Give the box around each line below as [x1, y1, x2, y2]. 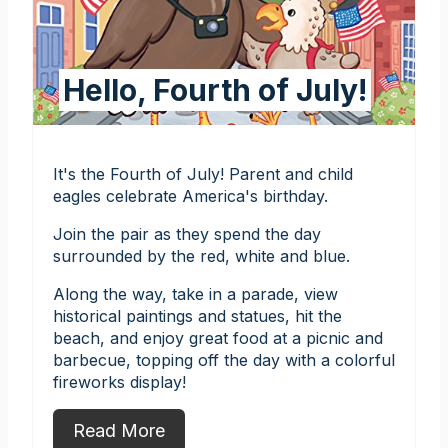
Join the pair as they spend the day [53, 223, 321, 244]
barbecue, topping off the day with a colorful [53, 349, 395, 370]
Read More [73, 419, 165, 441]
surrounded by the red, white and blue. [53, 245, 350, 266]
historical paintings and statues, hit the [53, 305, 342, 326]
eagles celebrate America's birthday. [53, 185, 328, 206]
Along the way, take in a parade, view [53, 283, 338, 304]
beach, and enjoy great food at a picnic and [53, 327, 383, 348]
